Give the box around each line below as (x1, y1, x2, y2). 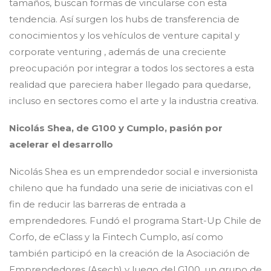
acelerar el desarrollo (9, 139, 113, 150)
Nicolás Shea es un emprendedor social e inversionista (9, 166, 258, 177)
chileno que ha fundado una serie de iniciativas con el (9, 182, 253, 194)
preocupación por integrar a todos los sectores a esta (9, 62, 254, 74)
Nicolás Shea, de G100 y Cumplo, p (9, 122, 176, 134)
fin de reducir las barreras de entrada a (9, 198, 186, 210)
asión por (176, 122, 223, 134)
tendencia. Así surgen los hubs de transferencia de (9, 13, 240, 25)
